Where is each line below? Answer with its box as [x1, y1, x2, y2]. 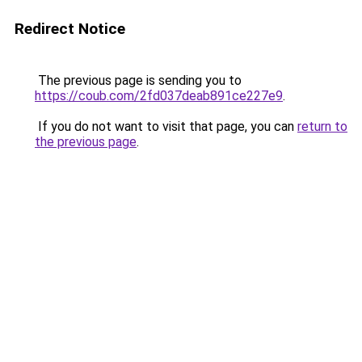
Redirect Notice [15, 19, 125, 38]
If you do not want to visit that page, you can [35, 119, 297, 134]
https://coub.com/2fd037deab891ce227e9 [35, 88, 283, 103]
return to [297, 119, 347, 134]
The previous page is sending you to [35, 73, 242, 88]
